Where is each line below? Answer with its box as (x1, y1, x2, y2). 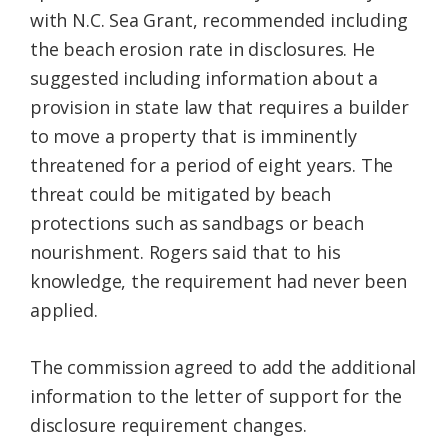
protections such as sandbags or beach (30, 211, 364, 236)
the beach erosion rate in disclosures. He (30, 37, 375, 62)
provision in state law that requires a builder (30, 95, 409, 120)
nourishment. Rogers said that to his (30, 240, 341, 265)
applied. (30, 298, 98, 323)
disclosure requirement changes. (30, 413, 307, 438)
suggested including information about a (30, 66, 378, 91)
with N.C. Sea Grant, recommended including (30, 8, 408, 33)
